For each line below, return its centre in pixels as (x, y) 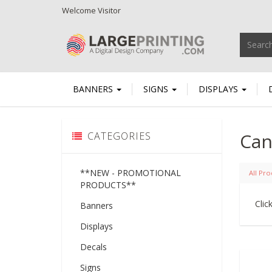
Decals (93, 246)
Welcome (80, 10)
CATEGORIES (119, 136)
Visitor (109, 10)
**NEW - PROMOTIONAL (131, 172)
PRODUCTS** (108, 185)
